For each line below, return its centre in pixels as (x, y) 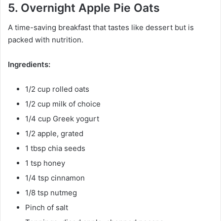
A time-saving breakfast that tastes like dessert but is (101, 28)
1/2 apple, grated (54, 134)
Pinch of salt (47, 208)
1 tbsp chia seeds (55, 148)
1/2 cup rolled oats (57, 89)
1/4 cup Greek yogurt (62, 119)
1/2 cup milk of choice (63, 104)
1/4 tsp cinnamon (55, 178)
